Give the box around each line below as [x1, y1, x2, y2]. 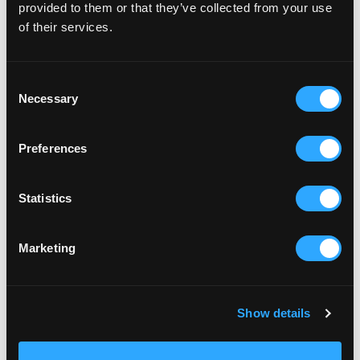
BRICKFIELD [21, 319, 87, 333]
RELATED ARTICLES [21, 61, 129, 75]
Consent [6, 75, 51, 89]
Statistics [18, 190, 72, 205]
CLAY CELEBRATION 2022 [21, 338, 193, 354]
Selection [6, 94, 55, 108]
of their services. [18, 19, 112, 34]
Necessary [18, 91, 78, 105]
